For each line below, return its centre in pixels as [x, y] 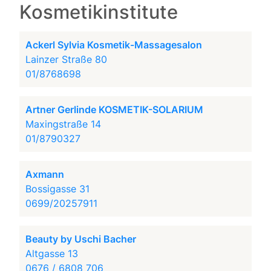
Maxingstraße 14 [64, 124]
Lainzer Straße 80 [67, 59]
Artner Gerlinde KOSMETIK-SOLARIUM [115, 109]
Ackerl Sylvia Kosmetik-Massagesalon [114, 45]
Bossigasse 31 [58, 189]
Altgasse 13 [52, 253]
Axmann [45, 174]
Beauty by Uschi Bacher [81, 239]
